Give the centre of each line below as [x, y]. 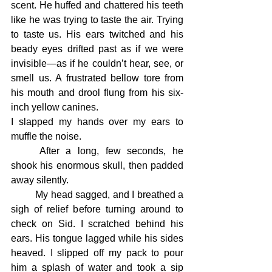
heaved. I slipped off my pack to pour [97, 253]
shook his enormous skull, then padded [97, 165]
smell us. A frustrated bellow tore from [97, 78]
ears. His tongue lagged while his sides [97, 238]
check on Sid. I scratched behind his [97, 224]
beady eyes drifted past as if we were [97, 49]
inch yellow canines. [55, 107]
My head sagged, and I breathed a [23, 195]
